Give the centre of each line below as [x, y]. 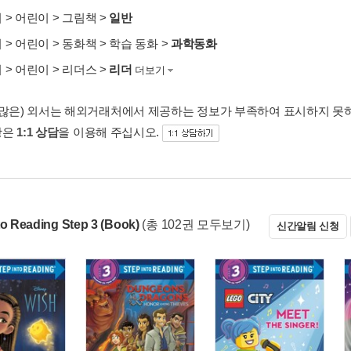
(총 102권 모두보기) [196, 224]
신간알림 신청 [308, 226]
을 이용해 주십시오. [110, 132]
